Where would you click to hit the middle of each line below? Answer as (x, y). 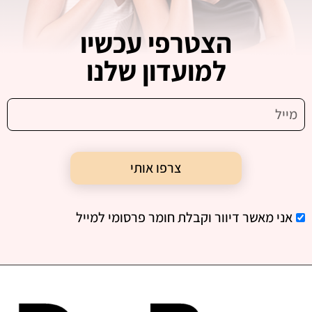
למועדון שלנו (156, 71)
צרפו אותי (156, 168)
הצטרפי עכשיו (156, 43)
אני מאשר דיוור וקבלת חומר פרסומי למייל (184, 218)
